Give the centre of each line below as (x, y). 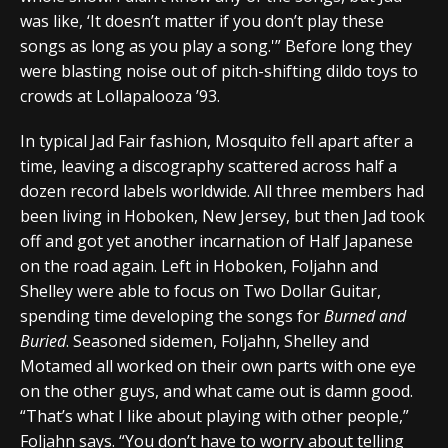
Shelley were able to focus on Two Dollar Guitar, (200, 290)
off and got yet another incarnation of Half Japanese (216, 240)
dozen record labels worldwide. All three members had (222, 190)
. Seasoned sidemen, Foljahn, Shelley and (217, 340)
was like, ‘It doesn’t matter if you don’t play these (202, 20)
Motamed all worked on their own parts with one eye (218, 365)
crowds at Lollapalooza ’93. (120, 95)
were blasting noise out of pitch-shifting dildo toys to (219, 70)
